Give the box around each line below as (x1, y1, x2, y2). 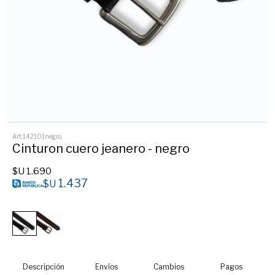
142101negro (23, 133, 61, 141)
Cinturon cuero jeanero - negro (12, 141, 190, 157)
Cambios (153, 262, 184, 272)
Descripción (23, 262, 64, 272)
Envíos (95, 262, 118, 272)
